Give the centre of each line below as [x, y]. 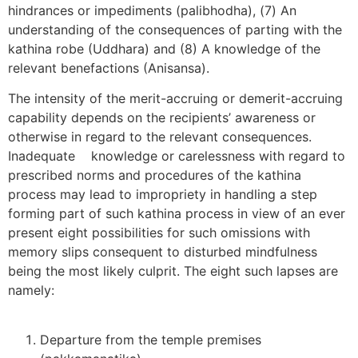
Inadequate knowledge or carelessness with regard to [177, 155]
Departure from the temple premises [151, 340]
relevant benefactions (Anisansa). [117, 68]
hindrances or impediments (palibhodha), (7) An [152, 10]
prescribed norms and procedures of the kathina [155, 175]
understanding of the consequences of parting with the [175, 29]
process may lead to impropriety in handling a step [163, 194]
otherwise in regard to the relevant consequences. [160, 136]
